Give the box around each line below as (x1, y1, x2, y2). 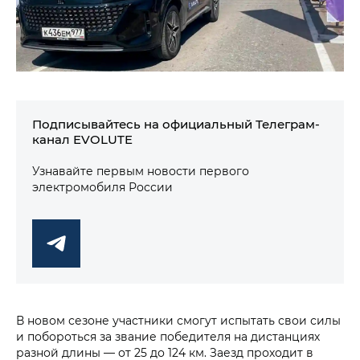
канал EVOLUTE (32, 131, 133, 148)
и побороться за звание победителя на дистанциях (16, 329, 320, 345)
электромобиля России (32, 179, 173, 195)
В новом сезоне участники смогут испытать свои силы (16, 313, 341, 329)
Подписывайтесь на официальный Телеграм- (32, 116, 320, 133)
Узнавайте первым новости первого (32, 163, 249, 179)
